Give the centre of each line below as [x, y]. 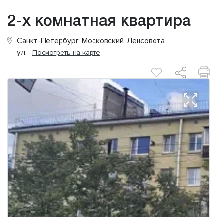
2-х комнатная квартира [99, 22]
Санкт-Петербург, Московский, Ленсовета [91, 41]
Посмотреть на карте [66, 53]
